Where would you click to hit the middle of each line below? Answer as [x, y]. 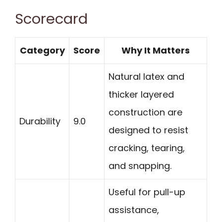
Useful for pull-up [147, 192]
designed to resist [148, 130]
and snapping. [140, 166]
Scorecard [51, 19]
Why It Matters [156, 50]
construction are [145, 112]
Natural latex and [146, 76]
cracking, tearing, [147, 148]
